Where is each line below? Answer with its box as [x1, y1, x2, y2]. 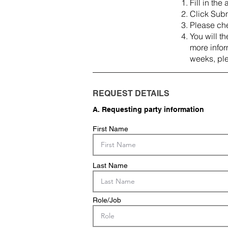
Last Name [93, 161, 128, 169]
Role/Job [93, 196, 121, 204]
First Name [93, 125, 128, 133]
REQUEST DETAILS [93, 89, 169, 98]
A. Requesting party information [93, 105, 204, 113]
